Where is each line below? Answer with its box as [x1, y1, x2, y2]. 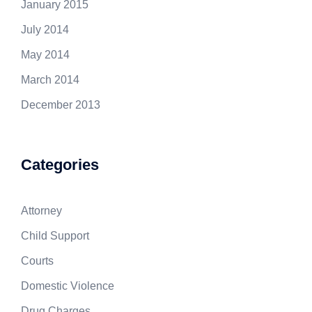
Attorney [21, 204, 62, 217]
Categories [21, 155, 99, 173]
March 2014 [21, 73, 79, 86]
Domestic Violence [21, 279, 114, 292]
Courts [21, 254, 54, 267]
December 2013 [21, 98, 100, 111]
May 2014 [21, 48, 70, 61]
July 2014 [21, 23, 69, 36]
